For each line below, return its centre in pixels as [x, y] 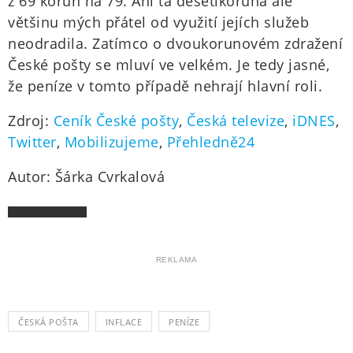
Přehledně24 [210, 142]
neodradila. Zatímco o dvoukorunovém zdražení [175, 44]
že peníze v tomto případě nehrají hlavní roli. [165, 86]
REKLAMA [176, 260]
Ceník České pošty [116, 121]
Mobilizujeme [111, 142]
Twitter [32, 142]
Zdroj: [31, 121]
